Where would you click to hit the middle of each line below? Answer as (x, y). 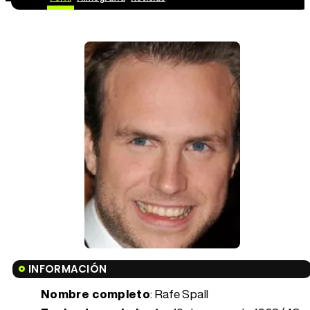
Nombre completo (96, 293)
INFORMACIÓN (68, 268)
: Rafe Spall (180, 293)
